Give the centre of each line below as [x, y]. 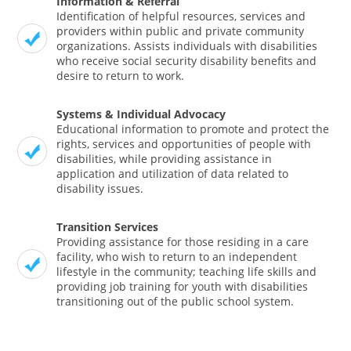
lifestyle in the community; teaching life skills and [187, 272]
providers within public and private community [181, 31]
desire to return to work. [121, 76]
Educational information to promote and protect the [193, 129]
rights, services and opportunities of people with [184, 144]
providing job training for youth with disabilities [183, 287]
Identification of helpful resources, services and [181, 16]
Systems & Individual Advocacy [141, 114]
